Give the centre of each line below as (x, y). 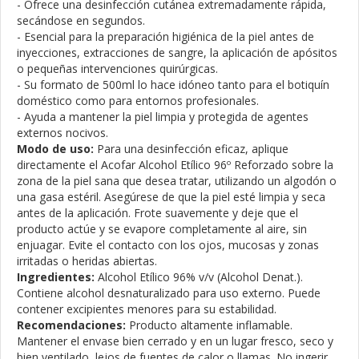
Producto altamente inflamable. (209, 325)
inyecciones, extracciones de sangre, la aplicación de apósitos (177, 52)
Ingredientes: (56, 277)
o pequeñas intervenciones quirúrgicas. (117, 69)
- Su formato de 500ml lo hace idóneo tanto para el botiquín (173, 85)
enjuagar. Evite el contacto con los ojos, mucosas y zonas (168, 245)
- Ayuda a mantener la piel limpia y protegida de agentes (163, 117)
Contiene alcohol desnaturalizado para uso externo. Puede (169, 293)
